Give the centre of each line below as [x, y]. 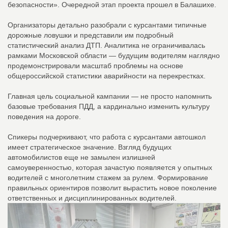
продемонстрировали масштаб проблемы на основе [95, 65]
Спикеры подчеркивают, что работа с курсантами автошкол [107, 137]
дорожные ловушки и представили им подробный [91, 35]
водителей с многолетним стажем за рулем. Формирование [108, 177]
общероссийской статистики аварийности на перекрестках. [107, 76]
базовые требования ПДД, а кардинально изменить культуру [109, 106]
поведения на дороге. [44, 116]
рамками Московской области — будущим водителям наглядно [114, 55]
